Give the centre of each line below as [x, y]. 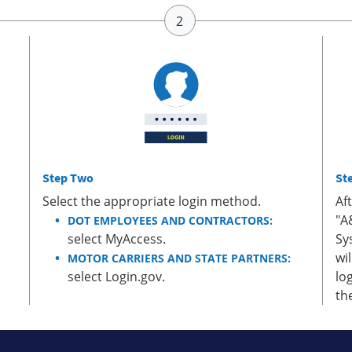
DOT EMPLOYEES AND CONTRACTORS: [170, 220]
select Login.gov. [117, 277]
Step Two [68, 178]
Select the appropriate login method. [152, 201]
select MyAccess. [117, 239]
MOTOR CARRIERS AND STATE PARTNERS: [180, 258]
